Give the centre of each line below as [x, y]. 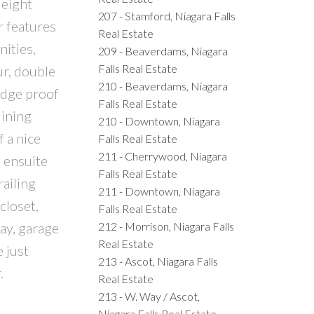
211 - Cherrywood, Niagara [163, 156]
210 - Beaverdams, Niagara [163, 86]
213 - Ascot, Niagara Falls [158, 261]
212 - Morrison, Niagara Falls [166, 226]
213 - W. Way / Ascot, [149, 296]
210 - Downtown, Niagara [159, 121]
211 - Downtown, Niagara [159, 191]
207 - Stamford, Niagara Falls [167, 15]
